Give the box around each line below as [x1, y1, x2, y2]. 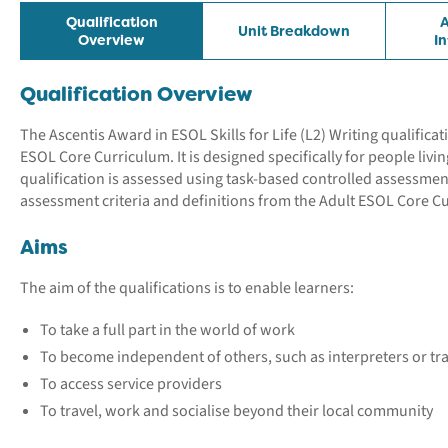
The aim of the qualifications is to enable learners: [20, 277, 354, 299]
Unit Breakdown [238, 22, 351, 40]
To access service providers [40, 373, 222, 395]
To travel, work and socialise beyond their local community [40, 400, 433, 422]
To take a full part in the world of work [40, 319, 295, 341]
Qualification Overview [20, 81, 253, 107]
